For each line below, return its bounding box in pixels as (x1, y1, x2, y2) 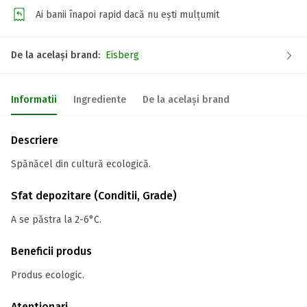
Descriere (11, 134, 58, 147)
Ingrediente (73, 94, 126, 106)
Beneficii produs (11, 245, 92, 258)
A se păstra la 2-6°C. (11, 214, 101, 225)
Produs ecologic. (11, 269, 84, 281)
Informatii (11, 94, 57, 106)
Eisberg (106, 49, 139, 61)
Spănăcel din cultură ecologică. (11, 158, 151, 170)
